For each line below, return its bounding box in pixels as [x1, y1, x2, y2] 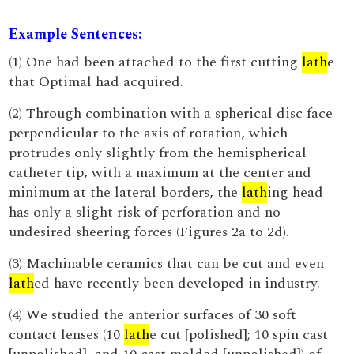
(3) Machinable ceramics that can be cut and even [9, 253, 325, 274]
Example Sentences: [9, 24, 143, 45]
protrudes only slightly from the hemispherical [9, 142, 307, 164]
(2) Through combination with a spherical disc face [9, 103, 333, 124]
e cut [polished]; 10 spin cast [149, 324, 329, 345]
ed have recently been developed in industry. [34, 273, 321, 294]
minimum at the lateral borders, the [9, 182, 243, 203]
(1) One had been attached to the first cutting [9, 51, 303, 73]
